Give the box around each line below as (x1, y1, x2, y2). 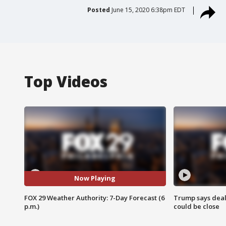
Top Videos (24, 71, 107, 92)
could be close (173, 201, 219, 211)
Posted (87, 5, 110, 14)
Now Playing (74, 174, 116, 183)
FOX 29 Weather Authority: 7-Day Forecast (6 (24, 193, 164, 202)
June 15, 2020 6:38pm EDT (111, 5, 185, 14)
